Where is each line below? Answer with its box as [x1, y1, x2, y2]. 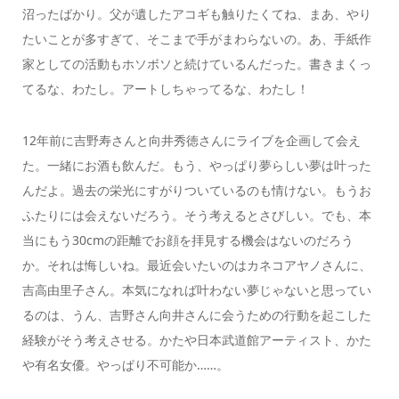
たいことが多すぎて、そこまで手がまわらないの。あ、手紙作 [21, 29, 371, 47]
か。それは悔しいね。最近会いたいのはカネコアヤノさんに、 [21, 256, 371, 274]
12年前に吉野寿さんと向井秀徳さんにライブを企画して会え [21, 132, 361, 150]
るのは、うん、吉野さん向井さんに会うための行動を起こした [21, 306, 371, 324]
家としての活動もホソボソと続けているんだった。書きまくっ [21, 54, 371, 72]
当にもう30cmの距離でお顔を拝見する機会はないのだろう [21, 232, 354, 249]
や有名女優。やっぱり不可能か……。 [21, 356, 229, 374]
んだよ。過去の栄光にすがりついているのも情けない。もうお [21, 182, 371, 199]
